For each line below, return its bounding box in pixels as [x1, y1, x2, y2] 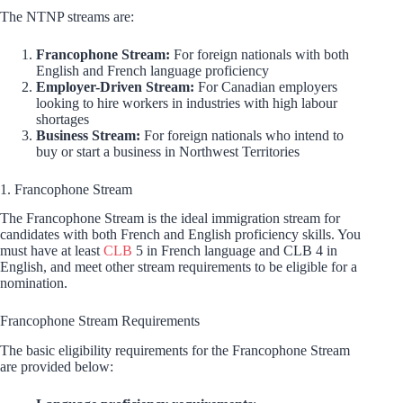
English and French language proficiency [36, 62, 269, 78]
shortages [36, 111, 89, 127]
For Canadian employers [194, 78, 337, 94]
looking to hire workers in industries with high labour [36, 94, 337, 111]
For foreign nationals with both [174, 46, 349, 62]
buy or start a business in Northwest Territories [36, 143, 300, 159]
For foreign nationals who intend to [140, 127, 344, 143]
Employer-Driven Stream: [36, 78, 194, 94]
